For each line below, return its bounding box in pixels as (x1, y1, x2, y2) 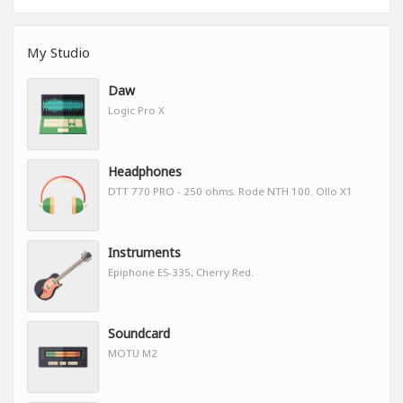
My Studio (27, 43, 90, 62)
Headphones (108, 163, 182, 181)
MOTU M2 (108, 346, 157, 361)
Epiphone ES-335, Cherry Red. (108, 265, 254, 280)
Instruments (108, 244, 181, 262)
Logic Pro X (108, 103, 165, 118)
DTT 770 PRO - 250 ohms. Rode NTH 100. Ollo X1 (108, 184, 353, 199)
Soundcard (108, 325, 170, 343)
